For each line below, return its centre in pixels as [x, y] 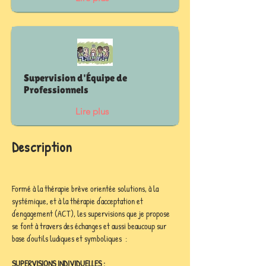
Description [42, 147]
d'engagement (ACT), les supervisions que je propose [92, 213]
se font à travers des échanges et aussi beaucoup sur [90, 226]
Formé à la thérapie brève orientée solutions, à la [86, 189]
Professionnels [56, 90]
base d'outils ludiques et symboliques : [69, 238]
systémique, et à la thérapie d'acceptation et [78, 201]
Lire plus [92, 111]
